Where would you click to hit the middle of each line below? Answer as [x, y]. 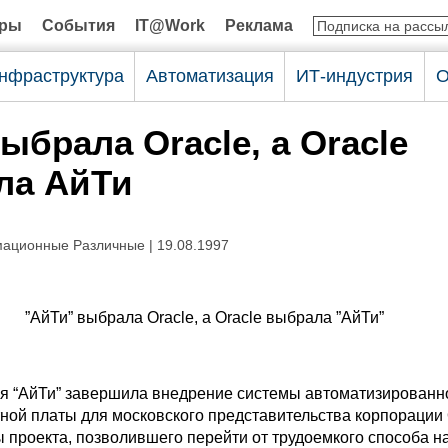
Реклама [259, 25]
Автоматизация [209, 76]
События [78, 25]
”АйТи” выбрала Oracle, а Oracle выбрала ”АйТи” [204, 317]
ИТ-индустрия [354, 76]
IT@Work [170, 25]
